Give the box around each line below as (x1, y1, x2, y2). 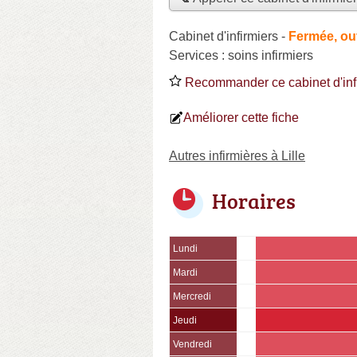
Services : (169, 48, 228, 62)
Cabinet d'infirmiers (169, 29, 278, 43)
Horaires (212, 186, 296, 215)
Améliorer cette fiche (183, 110, 299, 124)
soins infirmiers (228, 48, 313, 62)
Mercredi (173, 291, 211, 301)
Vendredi (173, 339, 212, 349)
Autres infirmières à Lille (169, 148, 305, 163)
